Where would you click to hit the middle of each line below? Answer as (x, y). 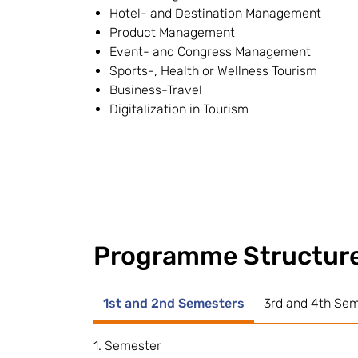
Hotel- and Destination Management (215, 13)
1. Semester (127, 346)
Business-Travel (156, 90)
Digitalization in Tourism (179, 109)
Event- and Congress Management (210, 52)
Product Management (172, 32)
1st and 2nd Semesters (174, 303)
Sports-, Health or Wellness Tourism (213, 71)
